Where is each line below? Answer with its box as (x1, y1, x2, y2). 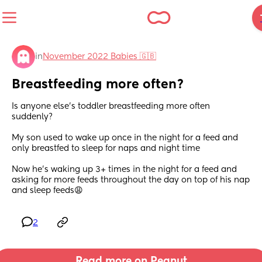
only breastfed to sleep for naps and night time (12, 144, 200, 153)
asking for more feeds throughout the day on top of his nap (12, 176, 250, 185)
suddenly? (12, 113, 55, 122)
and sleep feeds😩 (12, 187, 83, 195)
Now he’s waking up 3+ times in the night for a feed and (12, 166, 237, 174)
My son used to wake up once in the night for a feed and (12, 134, 238, 143)
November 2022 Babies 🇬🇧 (43, 53, 156, 61)
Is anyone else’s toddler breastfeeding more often (12, 102, 210, 111)
